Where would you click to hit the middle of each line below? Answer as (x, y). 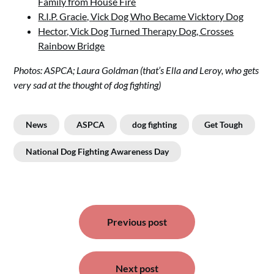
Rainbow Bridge (72, 46)
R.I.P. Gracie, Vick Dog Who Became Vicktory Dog (141, 16)
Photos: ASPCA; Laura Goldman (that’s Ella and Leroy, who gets (136, 70)
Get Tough (224, 124)
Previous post (137, 222)
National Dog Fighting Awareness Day (98, 151)
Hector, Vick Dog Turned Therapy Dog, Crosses (136, 31)
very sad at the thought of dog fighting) (87, 85)
